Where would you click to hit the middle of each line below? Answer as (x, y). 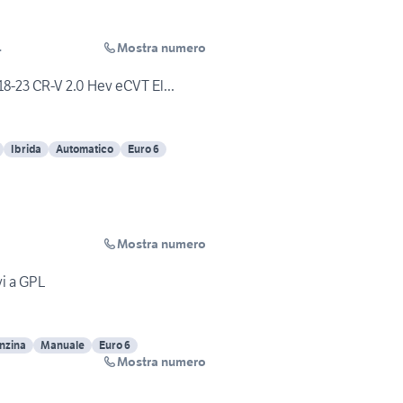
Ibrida (26, 149)
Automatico (85, 149)
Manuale (63, 345)
